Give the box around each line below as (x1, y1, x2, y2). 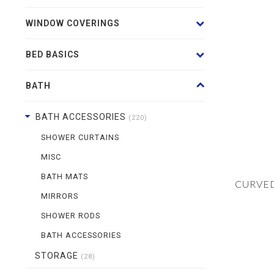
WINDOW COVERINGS (26, 18, 120, 28)
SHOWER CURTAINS (41, 133, 119, 142)
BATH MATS (41, 172, 88, 181)
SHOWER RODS (41, 211, 100, 220)
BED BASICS (26, 50, 80, 59)
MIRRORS (41, 191, 78, 201)
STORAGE (35, 251, 81, 261)
